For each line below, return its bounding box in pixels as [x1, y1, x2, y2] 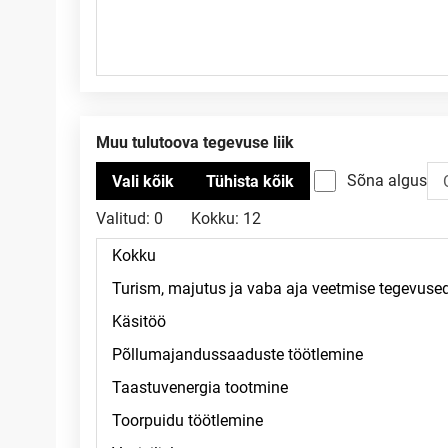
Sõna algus [347, 171, 427, 190]
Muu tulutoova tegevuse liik [110, 133, 294, 152]
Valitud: [96, 209, 150, 228]
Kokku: [191, 209, 239, 228]
